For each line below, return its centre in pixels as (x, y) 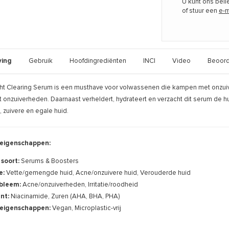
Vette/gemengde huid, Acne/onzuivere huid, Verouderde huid (98, 173)
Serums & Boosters (50, 161)
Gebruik (40, 61)
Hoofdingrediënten (98, 61)
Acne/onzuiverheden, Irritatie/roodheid (80, 185)
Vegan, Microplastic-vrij (86, 208)
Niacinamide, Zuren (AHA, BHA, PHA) (65, 196)
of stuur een (200, 11)
